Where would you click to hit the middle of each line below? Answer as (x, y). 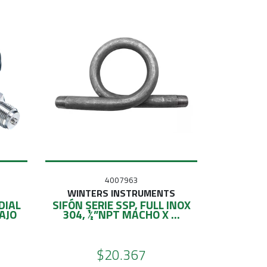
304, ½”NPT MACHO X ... (121, 214)
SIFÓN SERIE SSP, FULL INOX (121, 204)
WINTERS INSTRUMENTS (121, 193)
